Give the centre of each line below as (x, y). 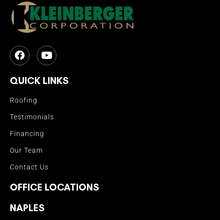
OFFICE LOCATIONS (55, 187)
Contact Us (29, 167)
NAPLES (27, 207)
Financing (27, 133)
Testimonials (32, 117)
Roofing (24, 100)
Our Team (26, 150)
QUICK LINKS (39, 80)
